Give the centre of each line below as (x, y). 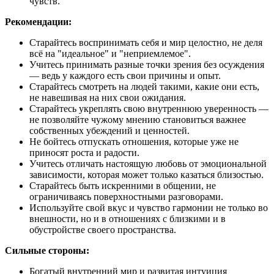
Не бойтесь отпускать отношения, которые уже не (134, 142)
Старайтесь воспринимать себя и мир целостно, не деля (146, 43)
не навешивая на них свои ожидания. (108, 98)
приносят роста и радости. (84, 153)
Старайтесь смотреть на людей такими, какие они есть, (144, 87)
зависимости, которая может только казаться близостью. (146, 175)
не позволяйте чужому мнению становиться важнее (138, 120)
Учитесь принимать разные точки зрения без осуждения (147, 65)
